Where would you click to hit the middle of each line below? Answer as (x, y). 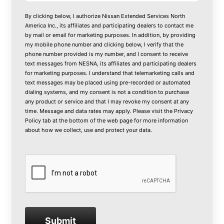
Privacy (184, 111)
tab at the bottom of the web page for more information (115, 120)
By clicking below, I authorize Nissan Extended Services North (105, 16)
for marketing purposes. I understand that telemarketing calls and (110, 73)
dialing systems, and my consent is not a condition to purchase (107, 92)
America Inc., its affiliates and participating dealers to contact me (109, 25)
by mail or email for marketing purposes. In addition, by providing (110, 35)
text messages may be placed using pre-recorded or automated (108, 82)
